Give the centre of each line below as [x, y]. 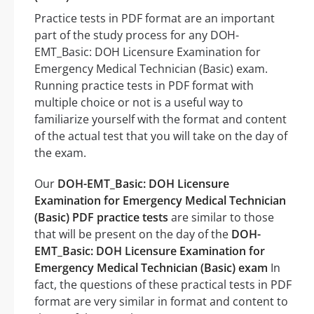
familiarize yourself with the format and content [161, 120]
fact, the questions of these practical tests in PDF [163, 285]
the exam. [60, 153]
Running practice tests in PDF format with [144, 86]
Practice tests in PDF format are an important [155, 19]
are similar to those [221, 218]
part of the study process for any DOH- [137, 35]
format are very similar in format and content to [161, 302]
